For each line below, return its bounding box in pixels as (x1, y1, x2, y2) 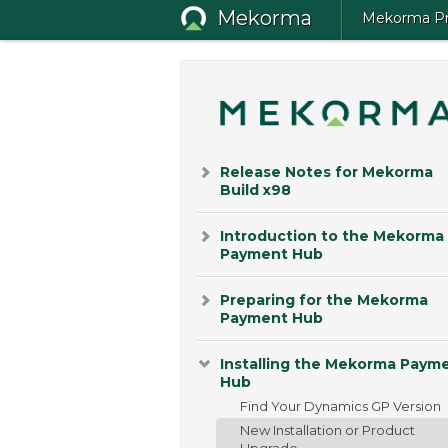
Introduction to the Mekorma (220, 226, 444, 245)
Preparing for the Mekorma (220, 290, 428, 309)
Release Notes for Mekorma (220, 162, 433, 181)
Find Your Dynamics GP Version (240, 397, 441, 414)
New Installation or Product (240, 421, 415, 438)
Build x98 (220, 180, 291, 199)
